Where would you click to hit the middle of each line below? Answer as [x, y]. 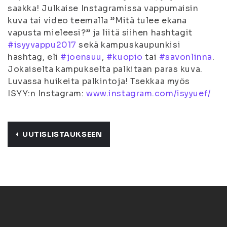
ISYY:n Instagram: [47, 93]
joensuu [84, 57]
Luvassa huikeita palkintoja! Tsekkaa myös [99, 81]
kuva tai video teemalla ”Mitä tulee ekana [97, 21]
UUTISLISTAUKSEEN [62, 134]
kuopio [128, 57]
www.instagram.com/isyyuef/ [149, 93]
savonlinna [189, 57]
